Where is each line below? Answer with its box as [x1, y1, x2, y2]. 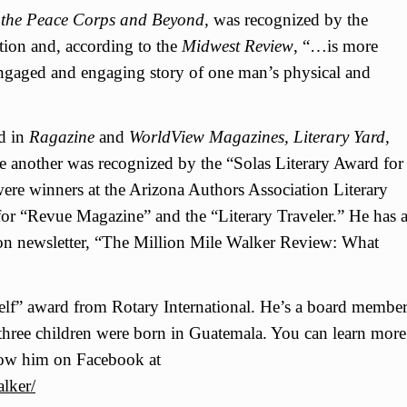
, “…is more [293, 35, 378, 55]
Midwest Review [182, 35, 293, 55]
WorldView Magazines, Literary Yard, [124, 126, 390, 146]
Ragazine [29, 126, 99, 146]
